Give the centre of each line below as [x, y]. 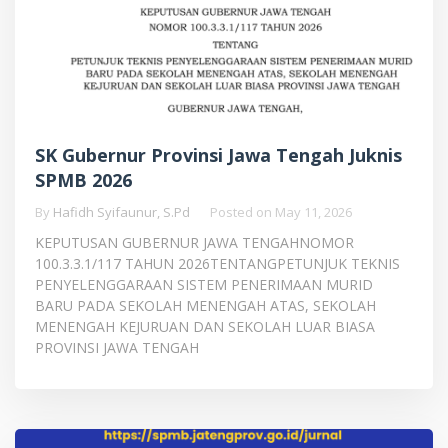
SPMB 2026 [83, 179]
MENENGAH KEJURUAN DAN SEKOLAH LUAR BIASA [205, 326]
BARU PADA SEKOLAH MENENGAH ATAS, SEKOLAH [205, 305]
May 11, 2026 [313, 211]
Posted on [242, 211]
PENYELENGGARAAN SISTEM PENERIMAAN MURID [204, 284]
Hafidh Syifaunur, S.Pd [121, 211]
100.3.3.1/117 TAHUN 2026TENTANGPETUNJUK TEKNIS [217, 263]
